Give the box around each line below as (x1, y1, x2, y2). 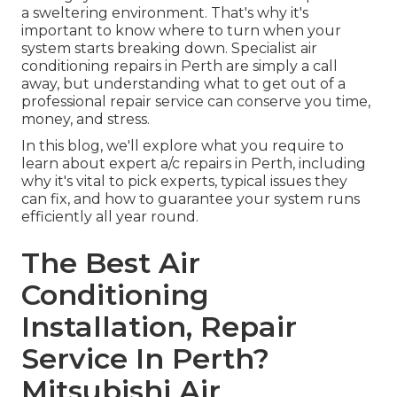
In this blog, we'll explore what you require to (21, 137, 344, 155)
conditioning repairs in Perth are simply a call (21, 58, 338, 75)
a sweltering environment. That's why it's (21, 4, 308, 22)
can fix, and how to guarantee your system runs (21, 191, 360, 208)
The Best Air (21, 245, 200, 281)
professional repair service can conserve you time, (21, 93, 370, 111)
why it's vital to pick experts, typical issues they (21, 173, 347, 191)
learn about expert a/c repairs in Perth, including (21, 155, 366, 173)
